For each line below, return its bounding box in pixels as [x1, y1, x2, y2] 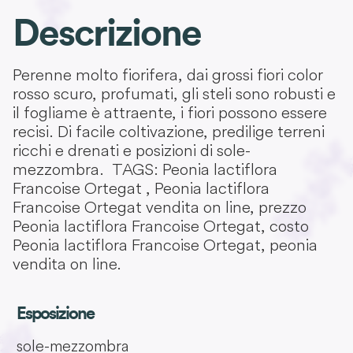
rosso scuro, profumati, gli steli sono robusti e [13, 83, 336, 105]
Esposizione [16, 305, 94, 323]
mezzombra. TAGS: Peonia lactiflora [13, 158, 277, 180]
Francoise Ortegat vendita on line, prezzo [13, 196, 307, 218]
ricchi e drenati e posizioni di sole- [13, 139, 251, 162]
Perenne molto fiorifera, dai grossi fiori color [13, 64, 323, 86]
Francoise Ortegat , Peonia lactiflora [13, 177, 269, 199]
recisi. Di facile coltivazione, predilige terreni [13, 121, 325, 143]
